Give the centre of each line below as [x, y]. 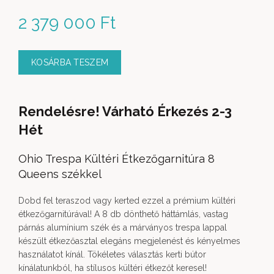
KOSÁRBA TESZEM [70, 62]
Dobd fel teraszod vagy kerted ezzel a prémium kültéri [127, 201]
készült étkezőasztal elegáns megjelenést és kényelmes [129, 241]
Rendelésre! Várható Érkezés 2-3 [125, 111]
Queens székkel [60, 174]
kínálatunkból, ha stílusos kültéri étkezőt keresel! [113, 268]
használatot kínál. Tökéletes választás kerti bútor [112, 254]
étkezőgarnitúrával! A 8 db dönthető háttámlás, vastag [123, 214]
